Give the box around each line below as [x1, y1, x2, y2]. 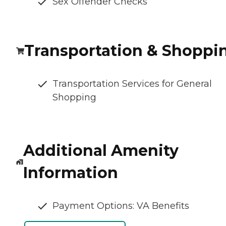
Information [23, 163, 118, 183]
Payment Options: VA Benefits [52, 200, 189, 212]
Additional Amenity [23, 141, 179, 160]
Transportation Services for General [52, 78, 212, 90]
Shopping [52, 92, 96, 103]
